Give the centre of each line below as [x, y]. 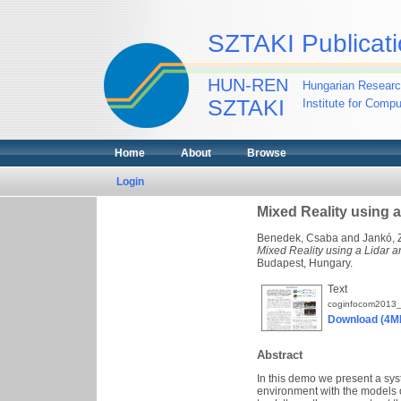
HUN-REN [247, 85]
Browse [266, 153]
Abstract [280, 354]
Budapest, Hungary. [305, 263]
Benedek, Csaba [298, 238]
